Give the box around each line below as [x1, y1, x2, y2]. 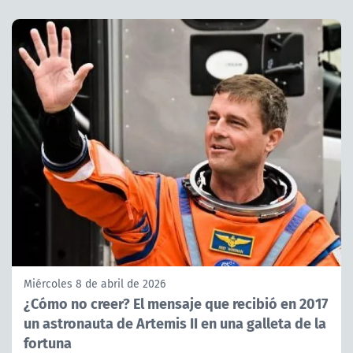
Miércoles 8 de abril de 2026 [24, 275, 165, 292]
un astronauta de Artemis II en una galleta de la [24, 311, 326, 333]
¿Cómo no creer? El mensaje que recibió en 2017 [24, 292, 328, 314]
